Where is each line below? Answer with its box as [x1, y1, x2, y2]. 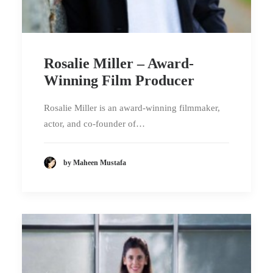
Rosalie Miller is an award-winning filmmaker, [44, 102, 220, 113]
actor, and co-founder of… [44, 118, 145, 129]
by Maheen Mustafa [63, 158, 126, 167]
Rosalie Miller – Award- [44, 55, 194, 71]
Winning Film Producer [44, 72, 194, 88]
